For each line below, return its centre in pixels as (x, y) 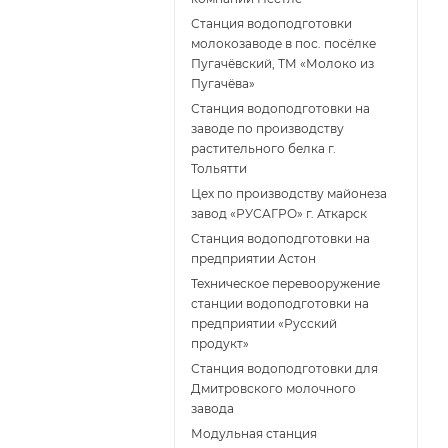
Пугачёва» (223, 84)
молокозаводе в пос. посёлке (283, 44)
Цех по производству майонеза (289, 194)
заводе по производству (267, 129)
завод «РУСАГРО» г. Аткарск (279, 214)
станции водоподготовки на (280, 304)
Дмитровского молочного (273, 389)
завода (212, 409)
